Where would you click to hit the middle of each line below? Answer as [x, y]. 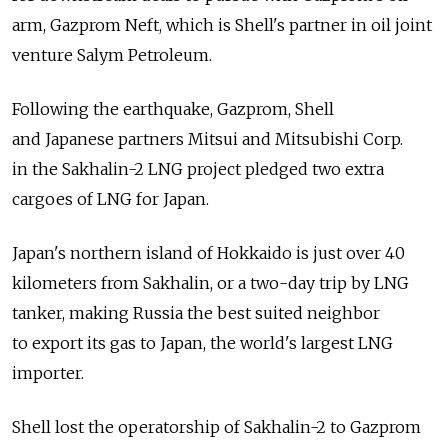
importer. [48, 373]
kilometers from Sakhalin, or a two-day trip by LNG [210, 283]
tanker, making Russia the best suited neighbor [196, 313]
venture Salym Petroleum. [112, 55]
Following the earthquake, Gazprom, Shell [173, 109]
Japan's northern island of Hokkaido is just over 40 [208, 253]
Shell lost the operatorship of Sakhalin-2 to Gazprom [216, 427]
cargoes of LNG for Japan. [110, 199]
